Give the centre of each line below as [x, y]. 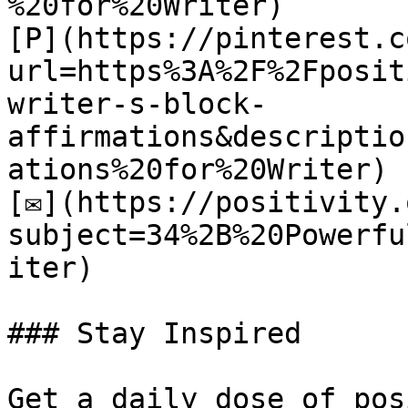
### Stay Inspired [154, 333]
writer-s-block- [137, 104]
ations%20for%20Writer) [198, 169]
